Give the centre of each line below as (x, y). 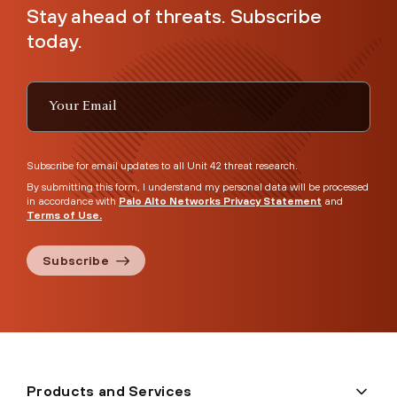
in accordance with (73, 201)
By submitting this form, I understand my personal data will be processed (198, 187)
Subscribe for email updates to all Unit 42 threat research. (162, 165)
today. (54, 40)
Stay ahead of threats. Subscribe (174, 16)
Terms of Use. (64, 215)
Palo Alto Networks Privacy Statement (220, 201)
